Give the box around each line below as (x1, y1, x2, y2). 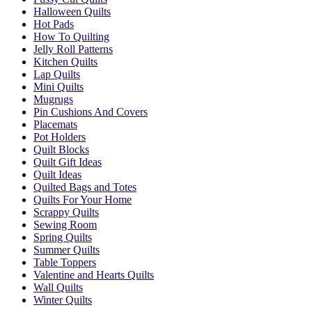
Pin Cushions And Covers (33, 105, 148, 118)
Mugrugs (33, 93, 73, 105)
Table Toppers (33, 256, 96, 268)
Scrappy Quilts (33, 205, 99, 218)
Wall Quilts (33, 281, 83, 293)
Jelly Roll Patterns (33, 42, 113, 55)
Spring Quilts (33, 231, 92, 243)
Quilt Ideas (33, 168, 81, 180)
